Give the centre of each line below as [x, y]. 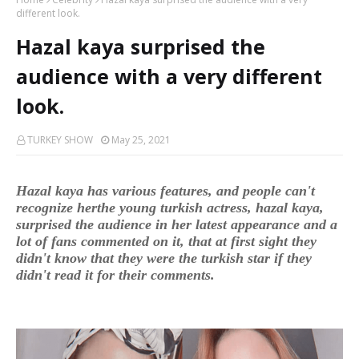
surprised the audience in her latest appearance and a [177, 224]
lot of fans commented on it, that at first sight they [166, 241]
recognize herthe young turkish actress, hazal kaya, [170, 207]
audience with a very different [169, 76]
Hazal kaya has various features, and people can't [165, 190]
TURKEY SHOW [60, 139]
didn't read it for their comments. [115, 274]
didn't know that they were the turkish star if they [164, 258]
